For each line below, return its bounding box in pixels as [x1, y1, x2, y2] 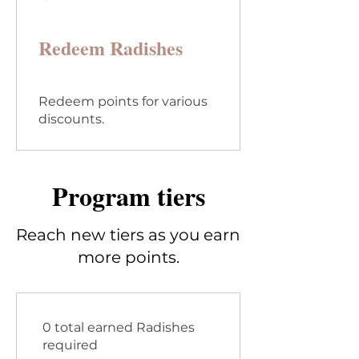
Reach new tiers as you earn [16, 225, 240, 244]
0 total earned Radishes [42, 320, 195, 335]
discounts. [38, 111, 104, 127]
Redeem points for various [38, 94, 208, 109]
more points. [77, 248, 179, 267]
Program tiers [51, 177, 205, 215]
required [42, 337, 98, 353]
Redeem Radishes [38, 34, 183, 62]
